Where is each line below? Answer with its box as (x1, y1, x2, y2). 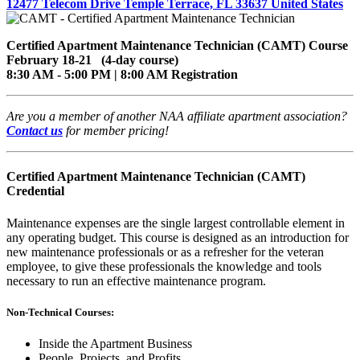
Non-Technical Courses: (6, 305, 114, 318)
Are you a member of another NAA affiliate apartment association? (6, 109, 347, 124)
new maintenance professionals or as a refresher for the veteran (6, 244, 324, 259)
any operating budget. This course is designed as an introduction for (6, 230, 349, 244)
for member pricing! (63, 124, 169, 138)
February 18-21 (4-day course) (6, 53, 178, 67)
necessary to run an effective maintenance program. (6, 273, 266, 288)
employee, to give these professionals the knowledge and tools (6, 259, 321, 273)
